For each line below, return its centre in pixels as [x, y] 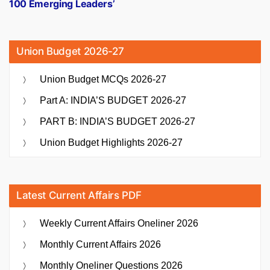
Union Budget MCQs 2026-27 [103, 80]
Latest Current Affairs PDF [79, 196]
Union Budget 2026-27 [70, 52]
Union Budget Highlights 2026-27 [111, 143]
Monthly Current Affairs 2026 [100, 245]
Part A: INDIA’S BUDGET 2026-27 [113, 101]
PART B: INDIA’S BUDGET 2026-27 [118, 122]
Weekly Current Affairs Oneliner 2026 [119, 224]
